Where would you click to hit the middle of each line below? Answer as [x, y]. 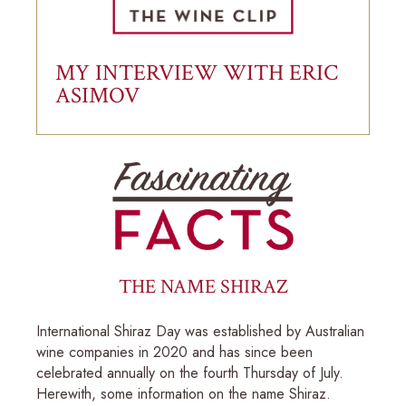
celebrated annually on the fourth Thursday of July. [190, 372]
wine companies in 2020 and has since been [174, 352]
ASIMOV [97, 95]
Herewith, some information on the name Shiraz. [184, 393]
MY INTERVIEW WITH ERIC [197, 72]
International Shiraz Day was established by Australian [200, 331]
